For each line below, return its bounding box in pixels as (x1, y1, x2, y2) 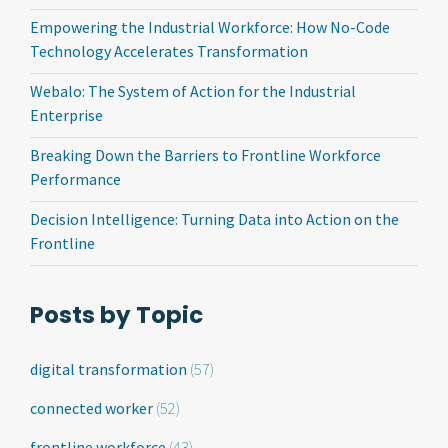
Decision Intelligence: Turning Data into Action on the (30, 209, 399, 229)
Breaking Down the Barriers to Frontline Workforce (30, 145, 381, 165)
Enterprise (30, 105, 103, 125)
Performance (30, 169, 121, 189)
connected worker (30, 398, 156, 418)
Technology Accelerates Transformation (30, 41, 308, 61)
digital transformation (30, 359, 190, 379)
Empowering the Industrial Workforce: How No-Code (30, 17, 390, 37)
